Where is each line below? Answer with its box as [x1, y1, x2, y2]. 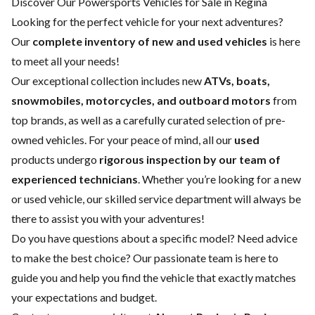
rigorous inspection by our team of [99, 152, 281, 166]
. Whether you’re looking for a [138, 172, 281, 186]
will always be [232, 191, 301, 205]
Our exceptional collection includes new [11, 73, 204, 87]
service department [139, 191, 232, 205]
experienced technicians [11, 172, 138, 186]
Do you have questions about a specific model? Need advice [11, 231, 297, 245]
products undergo [11, 152, 99, 166]
